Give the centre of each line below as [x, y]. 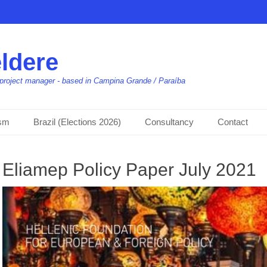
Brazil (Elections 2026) [77, 122]
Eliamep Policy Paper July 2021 [129, 170]
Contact [233, 122]
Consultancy [169, 122]
